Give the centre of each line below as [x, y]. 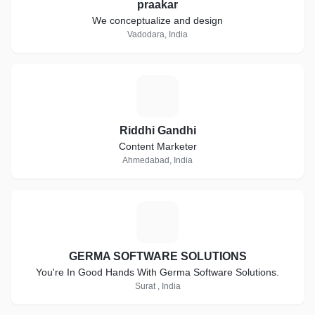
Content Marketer [157, 146]
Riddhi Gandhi [157, 130]
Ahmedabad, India [157, 160]
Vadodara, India [157, 34]
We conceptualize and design [157, 20]
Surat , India [157, 286]
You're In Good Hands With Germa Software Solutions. [157, 272]
